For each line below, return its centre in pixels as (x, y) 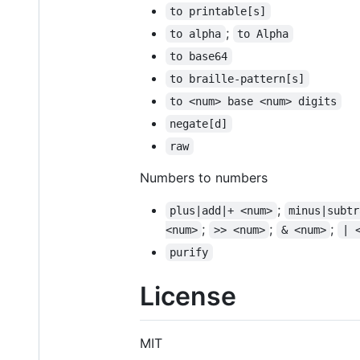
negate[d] (199, 123)
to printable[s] (218, 11)
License (188, 296)
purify (189, 252)
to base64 (199, 56)
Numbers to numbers (204, 177)
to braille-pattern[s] (237, 78)
